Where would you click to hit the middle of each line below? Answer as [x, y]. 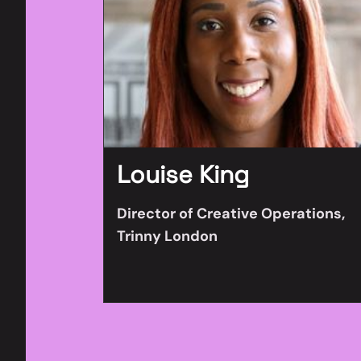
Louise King [183, 174]
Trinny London [167, 236]
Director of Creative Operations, [231, 214]
